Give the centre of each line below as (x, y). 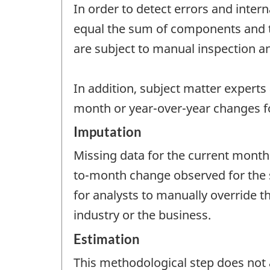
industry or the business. (142, 215)
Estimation (107, 239)
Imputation (108, 132)
